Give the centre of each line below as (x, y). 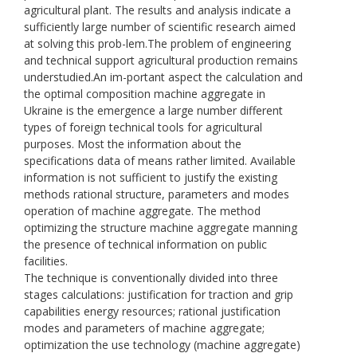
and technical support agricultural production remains (161, 60)
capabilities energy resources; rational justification (152, 311)
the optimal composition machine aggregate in (145, 93)
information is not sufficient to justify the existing (151, 177)
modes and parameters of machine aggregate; (144, 328)
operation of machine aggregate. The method (142, 210)
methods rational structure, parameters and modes (157, 194)
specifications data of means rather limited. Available (160, 160)
